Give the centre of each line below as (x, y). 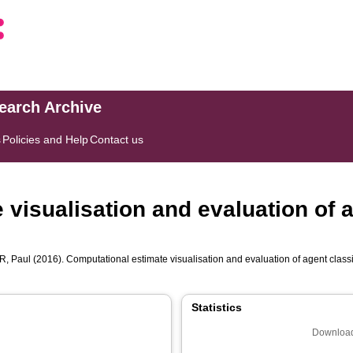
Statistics (217, 307)
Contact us (117, 139)
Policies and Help (46, 139)
